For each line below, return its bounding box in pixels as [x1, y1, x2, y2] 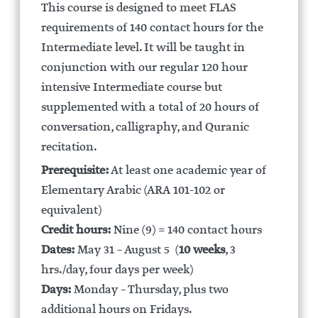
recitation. [40, 139, 97, 155]
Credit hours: [40, 222, 111, 238]
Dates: [40, 242, 75, 258]
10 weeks [178, 242, 225, 258]
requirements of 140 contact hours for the [40, 20, 263, 36]
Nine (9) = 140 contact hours [110, 222, 262, 238]
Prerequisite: [40, 163, 109, 179]
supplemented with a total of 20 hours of [40, 99, 259, 116]
